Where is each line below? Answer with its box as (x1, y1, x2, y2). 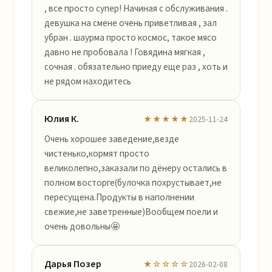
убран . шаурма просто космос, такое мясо (44, 31, 217, 44)
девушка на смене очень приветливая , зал (44, 16, 217, 30)
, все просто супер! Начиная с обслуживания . (44, 2, 228, 15)
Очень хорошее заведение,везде (44, 132, 179, 146)
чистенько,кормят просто (44, 147, 149, 160)
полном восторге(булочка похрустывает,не (44, 176, 222, 189)
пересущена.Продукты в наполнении (44, 191, 194, 204)
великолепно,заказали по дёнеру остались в (44, 161, 227, 175)
